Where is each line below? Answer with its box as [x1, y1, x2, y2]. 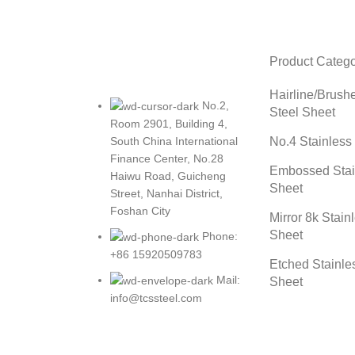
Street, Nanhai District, [110, 186, 223, 200]
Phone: [202, 229, 238, 242]
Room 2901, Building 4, [110, 116, 227, 130]
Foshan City [110, 204, 170, 217]
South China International [110, 134, 238, 147]
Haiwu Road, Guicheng [110, 169, 226, 182]
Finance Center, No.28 [110, 151, 223, 165]
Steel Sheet [269, 105, 335, 119]
